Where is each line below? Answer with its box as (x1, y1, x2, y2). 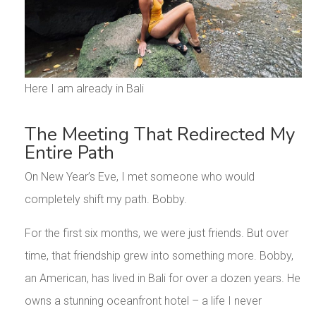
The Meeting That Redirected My (24, 122, 295, 147)
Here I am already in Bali (24, 82, 144, 96)
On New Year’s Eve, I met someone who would (24, 170, 255, 184)
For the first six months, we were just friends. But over (24, 226, 288, 241)
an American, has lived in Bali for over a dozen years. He (24, 272, 300, 286)
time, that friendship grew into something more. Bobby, (24, 249, 293, 263)
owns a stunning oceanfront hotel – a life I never (24, 294, 262, 308)
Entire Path (24, 140, 114, 166)
